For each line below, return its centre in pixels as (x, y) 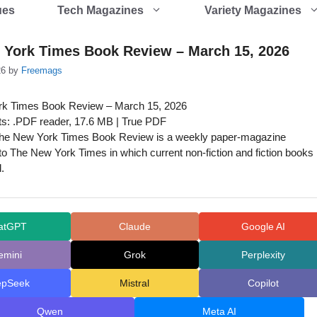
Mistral (135, 283)
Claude (134, 226)
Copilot (263, 283)
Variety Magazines (253, 10)
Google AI (263, 226)
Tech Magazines (100, 10)
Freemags (42, 71)
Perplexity (263, 254)
